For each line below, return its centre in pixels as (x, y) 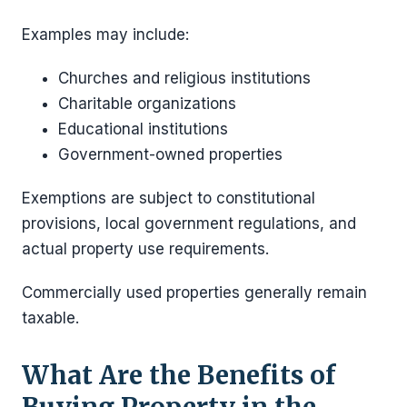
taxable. (50, 318)
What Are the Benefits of (179, 375)
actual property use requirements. (145, 248)
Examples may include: (105, 34)
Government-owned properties (170, 154)
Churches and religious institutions (184, 78)
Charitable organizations (147, 103)
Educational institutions (143, 129)
